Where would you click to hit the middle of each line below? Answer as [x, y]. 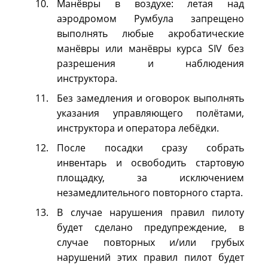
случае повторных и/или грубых [150, 242]
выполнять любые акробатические [150, 33]
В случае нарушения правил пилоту [150, 212]
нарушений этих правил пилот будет [150, 257]
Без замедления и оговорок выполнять [150, 98]
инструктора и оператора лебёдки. [138, 128]
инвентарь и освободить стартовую [150, 163]
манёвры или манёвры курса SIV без [150, 48]
